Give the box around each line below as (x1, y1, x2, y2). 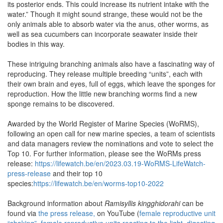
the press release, (38, 208, 95, 218)
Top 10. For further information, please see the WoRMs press (7, 148, 201, 158)
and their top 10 (51, 168, 103, 178)
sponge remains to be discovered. (7, 98, 114, 109)
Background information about (7, 198, 105, 208)
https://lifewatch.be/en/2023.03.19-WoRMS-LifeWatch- (35, 158, 206, 168)
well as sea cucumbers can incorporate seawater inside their (7, 28, 198, 39)
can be (180, 198, 204, 208)
